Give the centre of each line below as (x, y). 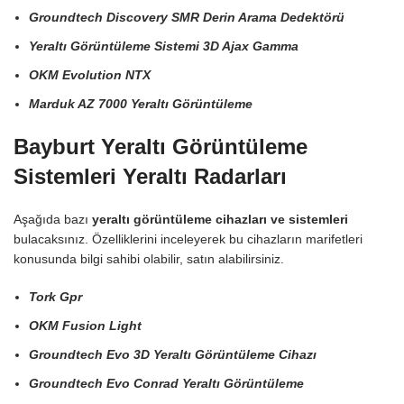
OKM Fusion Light (85, 326)
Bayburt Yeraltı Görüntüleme (161, 147)
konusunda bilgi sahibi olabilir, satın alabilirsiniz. (149, 259)
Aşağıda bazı (53, 219)
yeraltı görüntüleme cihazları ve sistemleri (220, 219)
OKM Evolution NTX (90, 75)
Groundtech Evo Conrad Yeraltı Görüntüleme (166, 383)
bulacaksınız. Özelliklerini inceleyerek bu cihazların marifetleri (188, 239)
